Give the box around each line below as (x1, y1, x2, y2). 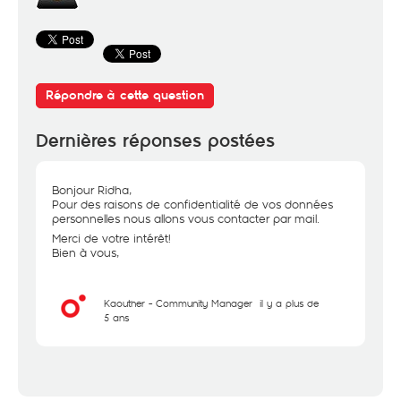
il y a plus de (260, 296, 319, 310)
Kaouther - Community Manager (104, 296, 252, 310)
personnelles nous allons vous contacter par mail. (52, 210, 320, 226)
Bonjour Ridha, (52, 182, 132, 198)
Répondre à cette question (46, 88, 204, 103)
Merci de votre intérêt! (52, 230, 171, 246)
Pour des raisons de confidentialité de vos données (52, 196, 333, 212)
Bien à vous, (52, 244, 119, 260)
